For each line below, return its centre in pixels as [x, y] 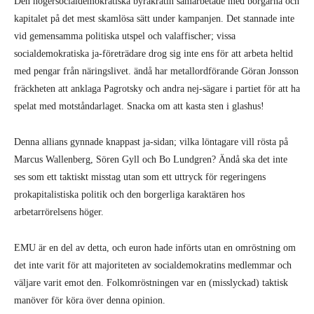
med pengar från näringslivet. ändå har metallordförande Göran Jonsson [156, 71]
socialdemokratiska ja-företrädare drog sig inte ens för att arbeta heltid [153, 53]
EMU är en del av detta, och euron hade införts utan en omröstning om [155, 247]
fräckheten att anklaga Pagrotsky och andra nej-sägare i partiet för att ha [157, 88]
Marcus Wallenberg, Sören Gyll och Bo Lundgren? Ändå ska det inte [151, 159]
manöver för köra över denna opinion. [90, 300]
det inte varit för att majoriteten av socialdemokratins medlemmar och [153, 265]
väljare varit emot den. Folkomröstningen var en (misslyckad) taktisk [151, 282]
